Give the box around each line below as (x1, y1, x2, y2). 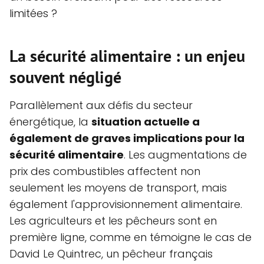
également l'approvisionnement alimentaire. (9, 196, 242, 212)
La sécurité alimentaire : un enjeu (9, 44, 245, 67)
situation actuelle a (91, 114, 200, 129)
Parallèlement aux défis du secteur (9, 97, 193, 113)
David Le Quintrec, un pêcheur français (9, 246, 213, 261)
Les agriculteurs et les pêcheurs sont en (9, 213, 217, 228)
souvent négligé (9, 65, 121, 88)
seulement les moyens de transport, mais (9, 180, 227, 195)
